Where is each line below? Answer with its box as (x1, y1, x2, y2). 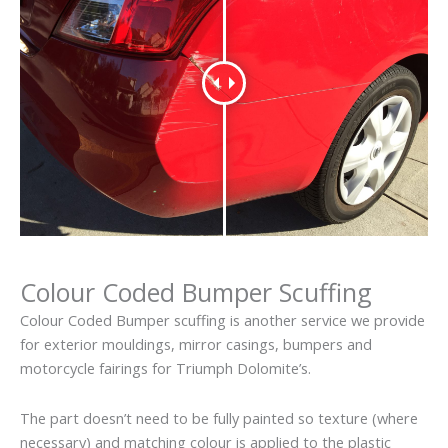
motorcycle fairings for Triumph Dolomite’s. (20, 358, 311, 379)
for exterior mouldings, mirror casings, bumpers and (20, 334, 372, 355)
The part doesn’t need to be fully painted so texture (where (20, 407, 418, 428)
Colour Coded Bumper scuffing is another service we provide (20, 310, 425, 331)
